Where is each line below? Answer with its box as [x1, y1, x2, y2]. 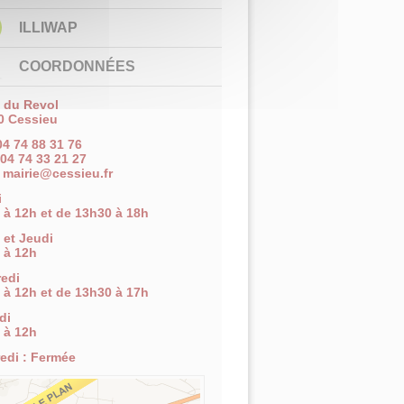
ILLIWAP [19, 20, 78, 35]
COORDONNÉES [19, 59, 135, 74]
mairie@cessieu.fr [3, 166, 113, 180]
